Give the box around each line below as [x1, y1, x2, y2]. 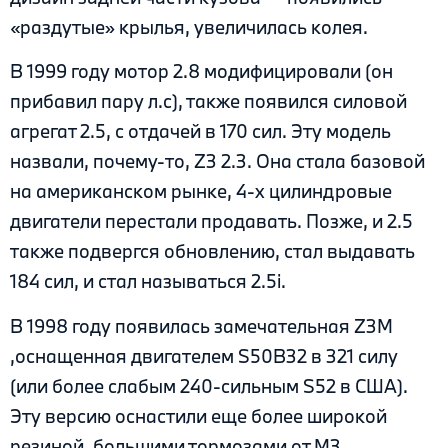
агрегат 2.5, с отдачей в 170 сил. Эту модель [10, 119, 391, 144]
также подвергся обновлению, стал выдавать [10, 239, 415, 264]
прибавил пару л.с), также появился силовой [10, 89, 407, 114]
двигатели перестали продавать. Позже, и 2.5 [10, 209, 413, 234]
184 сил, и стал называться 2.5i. [10, 269, 286, 294]
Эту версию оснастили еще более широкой [10, 403, 387, 428]
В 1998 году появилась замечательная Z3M [10, 313, 393, 338]
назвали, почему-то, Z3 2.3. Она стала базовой [10, 149, 425, 174]
